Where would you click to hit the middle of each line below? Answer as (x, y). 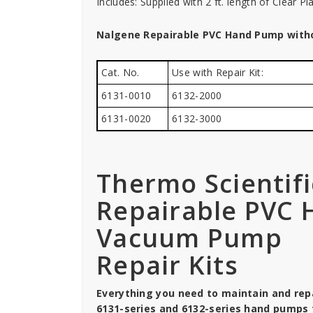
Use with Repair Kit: (218, 72)
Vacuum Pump (189, 238)
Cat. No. (121, 72)
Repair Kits (167, 265)
